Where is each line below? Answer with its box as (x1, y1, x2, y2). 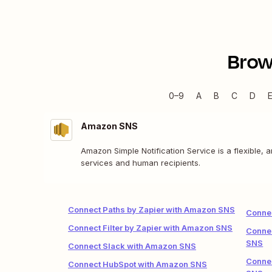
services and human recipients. (81, 158, 200, 168)
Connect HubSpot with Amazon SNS (68, 259, 207, 269)
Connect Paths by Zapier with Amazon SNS (68, 205, 235, 214)
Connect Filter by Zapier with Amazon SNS (68, 223, 233, 233)
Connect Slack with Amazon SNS (68, 241, 196, 251)
